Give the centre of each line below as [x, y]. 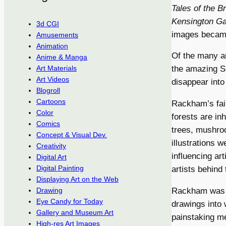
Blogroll [48, 91]
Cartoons [51, 102]
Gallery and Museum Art [75, 213]
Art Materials [56, 68]
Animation [52, 46]
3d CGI [48, 24]
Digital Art [51, 157]
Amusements [57, 35]
